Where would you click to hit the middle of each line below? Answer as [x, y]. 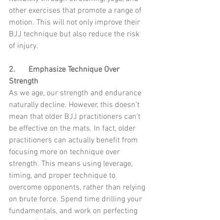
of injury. [24, 46]
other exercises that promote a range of [76, 11]
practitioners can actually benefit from [74, 141]
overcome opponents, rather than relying [78, 188]
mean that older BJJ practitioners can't [76, 117]
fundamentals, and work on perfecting [74, 211]
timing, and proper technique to [63, 176]
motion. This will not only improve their [75, 23]
